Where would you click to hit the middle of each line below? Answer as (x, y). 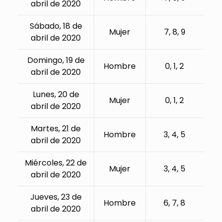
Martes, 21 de (56, 129)
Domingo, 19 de (56, 60)
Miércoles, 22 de (56, 163)
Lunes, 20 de (56, 95)
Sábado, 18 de (56, 26)
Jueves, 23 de (56, 197)
